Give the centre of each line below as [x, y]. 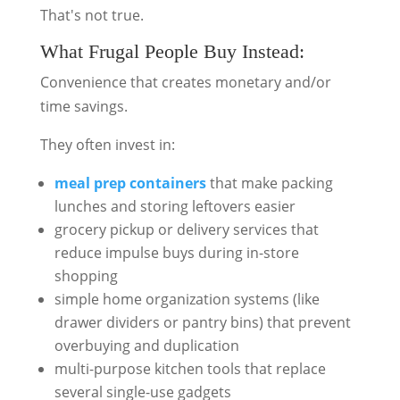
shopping [86, 276]
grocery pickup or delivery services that [186, 229]
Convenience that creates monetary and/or [185, 82]
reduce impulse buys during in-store [176, 253]
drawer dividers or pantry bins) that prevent [202, 322]
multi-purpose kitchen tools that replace [190, 369]
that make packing [269, 183]
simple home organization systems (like [187, 299]
